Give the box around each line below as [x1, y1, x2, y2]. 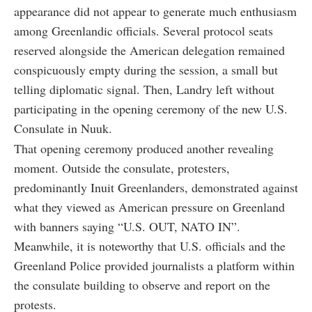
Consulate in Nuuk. [14, 119, 112, 136]
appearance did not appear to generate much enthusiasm [14, 2, 297, 19]
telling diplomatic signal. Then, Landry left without [14, 80, 274, 97]
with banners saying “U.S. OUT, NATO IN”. [14, 217, 240, 235]
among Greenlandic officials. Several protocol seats [14, 22, 273, 39]
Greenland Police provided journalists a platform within [14, 256, 295, 274]
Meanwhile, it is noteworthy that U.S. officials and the [14, 237, 286, 254]
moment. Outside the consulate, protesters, [14, 159, 230, 176]
